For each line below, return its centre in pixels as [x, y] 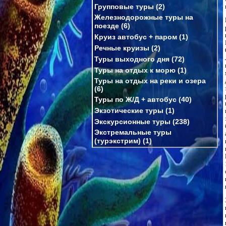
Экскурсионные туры [132, 121]
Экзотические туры [129, 110]
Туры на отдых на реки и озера [150, 80]
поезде [107, 25]
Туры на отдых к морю [135, 70]
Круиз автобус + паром [136, 37]
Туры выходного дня [132, 59]
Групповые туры [124, 6]
